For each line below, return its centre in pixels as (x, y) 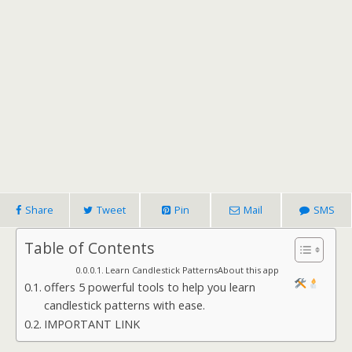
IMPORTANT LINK (92, 324)
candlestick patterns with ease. (124, 305)
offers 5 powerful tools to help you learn (149, 287)
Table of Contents (89, 248)
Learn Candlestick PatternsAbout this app (192, 270)
